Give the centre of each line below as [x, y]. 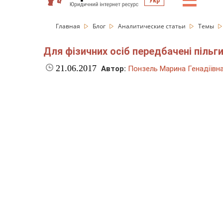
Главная [69, 26]
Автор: [113, 69]
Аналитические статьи [153, 26]
